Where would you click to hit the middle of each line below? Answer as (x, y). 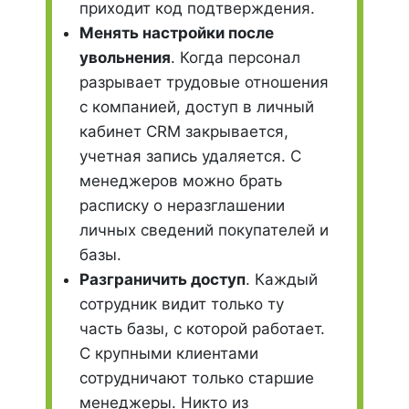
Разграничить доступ (163, 279)
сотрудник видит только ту (182, 304)
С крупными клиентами (169, 353)
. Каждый (282, 279)
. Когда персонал (236, 58)
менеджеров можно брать (181, 181)
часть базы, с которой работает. (202, 329)
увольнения (125, 58)
